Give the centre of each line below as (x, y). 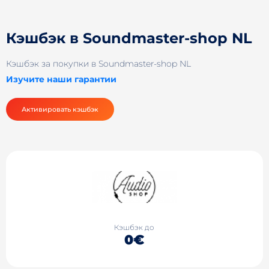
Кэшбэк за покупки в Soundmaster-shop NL (98, 64)
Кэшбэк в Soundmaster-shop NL (129, 38)
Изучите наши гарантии (61, 79)
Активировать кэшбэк (60, 109)
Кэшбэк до (134, 228)
